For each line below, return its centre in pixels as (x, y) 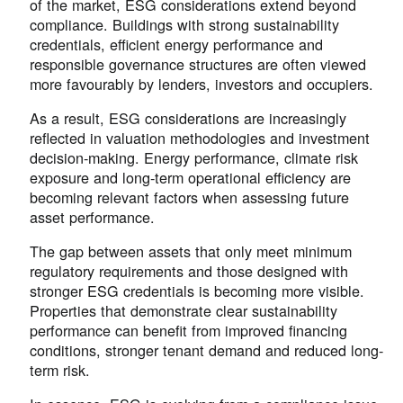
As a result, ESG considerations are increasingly (188, 117)
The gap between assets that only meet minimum (191, 251)
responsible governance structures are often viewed (198, 63)
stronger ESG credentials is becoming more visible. (197, 291)
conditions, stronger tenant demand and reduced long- (207, 350)
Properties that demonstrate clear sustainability (184, 311)
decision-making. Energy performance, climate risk (194, 157)
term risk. (63, 370)
